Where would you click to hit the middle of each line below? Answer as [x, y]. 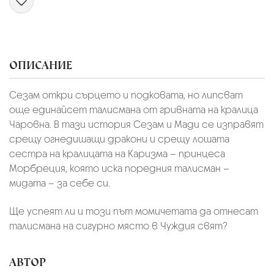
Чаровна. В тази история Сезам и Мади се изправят [136, 125]
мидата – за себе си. [60, 183]
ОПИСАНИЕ [41, 65]
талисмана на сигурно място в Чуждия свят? [118, 226]
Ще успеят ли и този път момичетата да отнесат [134, 212]
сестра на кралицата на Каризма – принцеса [117, 154]
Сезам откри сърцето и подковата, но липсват [126, 95]
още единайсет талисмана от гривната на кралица [134, 110]
